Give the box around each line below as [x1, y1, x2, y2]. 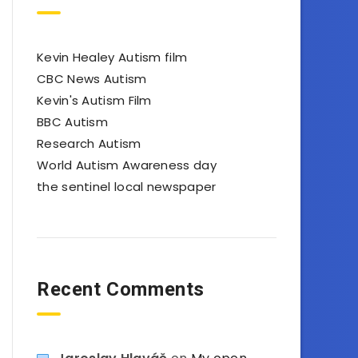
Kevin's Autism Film [37, 92, 152, 109]
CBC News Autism [37, 70, 147, 87]
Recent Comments [37, 278, 205, 300]
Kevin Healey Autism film [37, 49, 188, 66]
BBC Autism [37, 113, 108, 130]
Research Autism [37, 135, 141, 152]
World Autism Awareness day [37, 157, 217, 173]
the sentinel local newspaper [37, 178, 217, 195]
